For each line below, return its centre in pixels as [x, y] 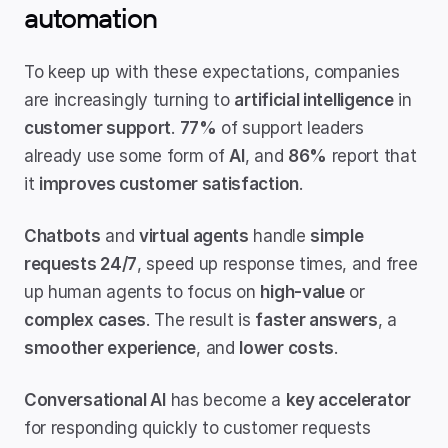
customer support [98, 128]
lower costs [286, 348]
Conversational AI [95, 400]
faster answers [316, 320]
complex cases [85, 320]
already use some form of [127, 156]
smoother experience [110, 348]
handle [279, 236]
